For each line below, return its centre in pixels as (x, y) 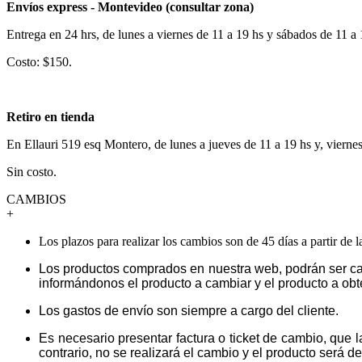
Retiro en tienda (51, 116)
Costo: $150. (39, 61)
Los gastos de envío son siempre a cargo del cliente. (189, 310)
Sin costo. (32, 171)
